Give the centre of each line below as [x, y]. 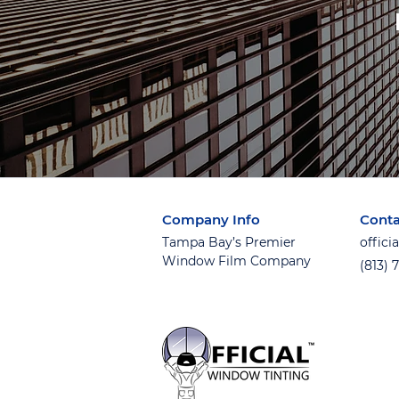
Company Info [211, 220]
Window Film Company [236, 261]
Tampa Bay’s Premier [229, 242]
